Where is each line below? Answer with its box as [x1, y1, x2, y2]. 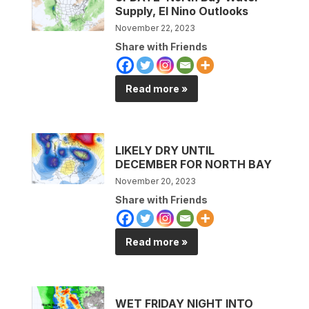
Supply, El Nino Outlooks [115, 3, 249, 18]
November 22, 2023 [115, 22, 196, 33]
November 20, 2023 [115, 175, 197, 186]
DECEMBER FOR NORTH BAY [115, 157, 272, 171]
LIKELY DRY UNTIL [115, 143, 215, 157]
